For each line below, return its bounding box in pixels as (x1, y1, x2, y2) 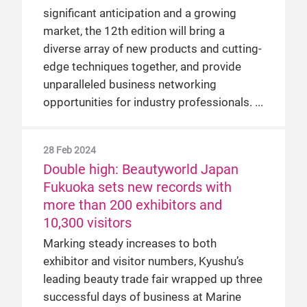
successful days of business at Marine (43, 291, 241, 304)
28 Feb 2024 (43, 145, 96, 156)
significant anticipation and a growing (43, 7, 236, 20)
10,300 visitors (43, 214, 132, 231)
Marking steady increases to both (43, 237, 217, 250)
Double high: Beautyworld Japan (43, 161, 238, 177)
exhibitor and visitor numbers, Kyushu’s (43, 255, 244, 268)
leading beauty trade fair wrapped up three (43, 273, 262, 286)
